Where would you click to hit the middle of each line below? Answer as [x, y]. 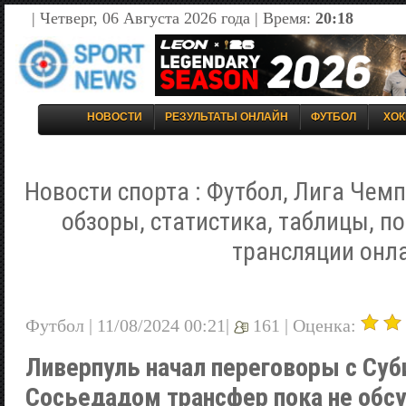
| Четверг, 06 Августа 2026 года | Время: [174, 18]
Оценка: [327, 325]
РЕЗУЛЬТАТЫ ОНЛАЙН [227, 117]
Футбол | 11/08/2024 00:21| [130, 325]
